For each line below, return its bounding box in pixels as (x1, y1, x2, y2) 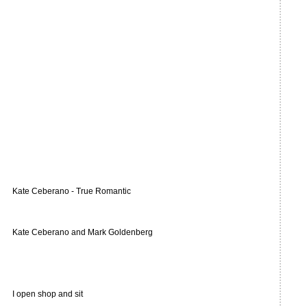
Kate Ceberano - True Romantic (12, 186, 131, 196)
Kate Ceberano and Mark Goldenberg (12, 228, 153, 237)
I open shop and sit (12, 289, 83, 299)
